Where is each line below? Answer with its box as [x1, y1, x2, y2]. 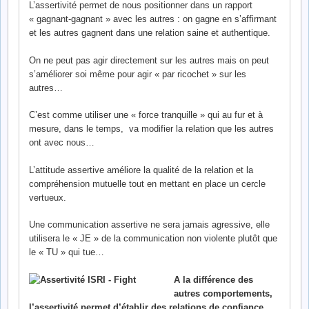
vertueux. [29, 192, 66, 203]
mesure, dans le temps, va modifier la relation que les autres [29, 123, 274, 134]
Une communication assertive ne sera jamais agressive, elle [29, 219, 270, 230]
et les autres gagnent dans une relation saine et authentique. [29, 28, 270, 38]
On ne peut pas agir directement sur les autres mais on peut [29, 54, 269, 66]
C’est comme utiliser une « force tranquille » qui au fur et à [29, 110, 263, 120]
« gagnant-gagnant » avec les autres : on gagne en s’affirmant [29, 14, 277, 24]
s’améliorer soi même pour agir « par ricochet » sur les [29, 68, 246, 79]
